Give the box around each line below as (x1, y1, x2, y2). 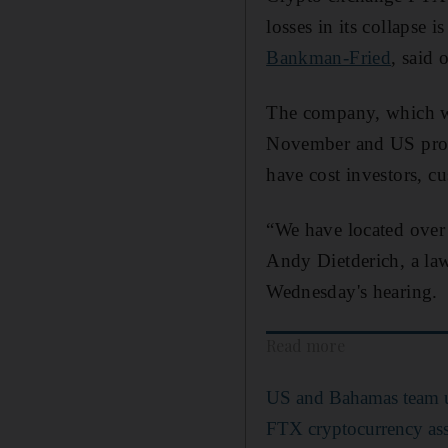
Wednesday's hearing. (266, 280, 438, 302)
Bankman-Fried (266, 46, 392, 68)
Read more (266, 334, 346, 356)
